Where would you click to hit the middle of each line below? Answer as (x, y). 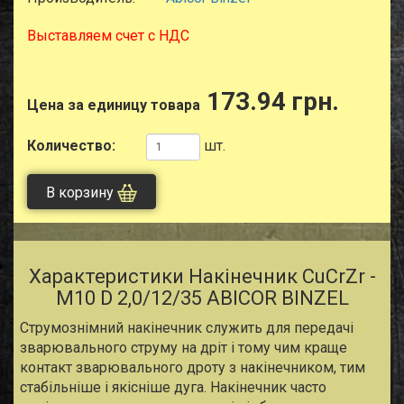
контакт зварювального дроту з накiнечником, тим (193, 368)
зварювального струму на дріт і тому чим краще (184, 348)
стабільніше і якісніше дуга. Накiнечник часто (173, 388)
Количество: (71, 146)
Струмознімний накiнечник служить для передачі (187, 328)
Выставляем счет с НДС (108, 36)
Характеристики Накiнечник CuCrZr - (202, 277)
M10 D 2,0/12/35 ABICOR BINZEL (202, 298)
